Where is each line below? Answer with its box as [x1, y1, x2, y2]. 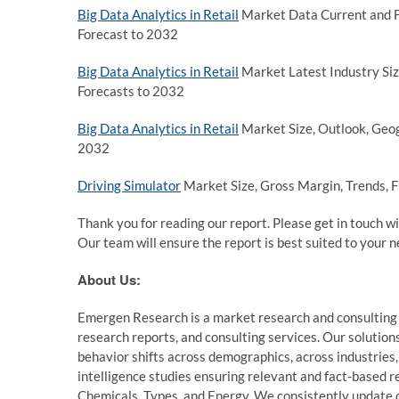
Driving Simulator [77, 177, 181, 193]
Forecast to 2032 [77, 26, 178, 42]
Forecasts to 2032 [77, 83, 184, 99]
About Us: [77, 270, 141, 289]
